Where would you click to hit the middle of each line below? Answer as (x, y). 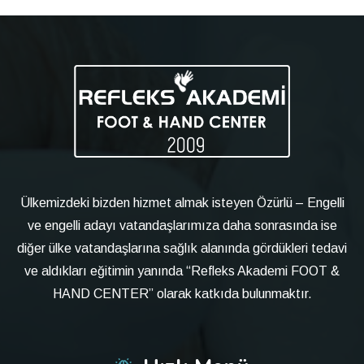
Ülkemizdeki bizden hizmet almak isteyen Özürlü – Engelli (182, 202)
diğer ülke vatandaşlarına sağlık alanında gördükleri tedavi (182, 248)
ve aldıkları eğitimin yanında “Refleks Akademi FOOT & (182, 271)
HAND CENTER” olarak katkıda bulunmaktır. (182, 293)
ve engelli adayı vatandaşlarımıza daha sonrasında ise (182, 225)
